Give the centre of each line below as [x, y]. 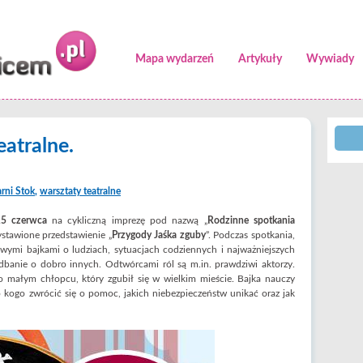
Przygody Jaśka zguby [158, 235]
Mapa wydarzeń [175, 59]
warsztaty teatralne [80, 191]
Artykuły [260, 59]
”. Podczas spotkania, [250, 235]
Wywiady [330, 59]
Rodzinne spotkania [251, 220]
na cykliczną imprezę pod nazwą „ [127, 220]
